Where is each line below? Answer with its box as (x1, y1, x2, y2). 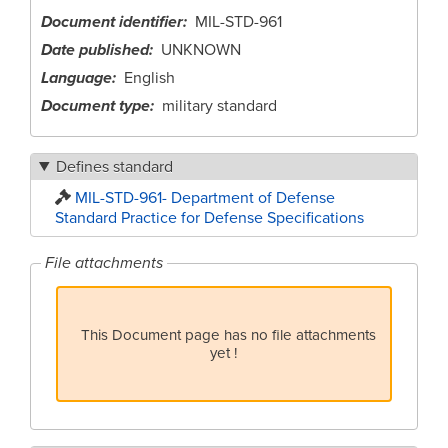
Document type (41, 95, 150, 116)
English (124, 67, 175, 88)
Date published (41, 39, 149, 60)
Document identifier (41, 11, 183, 32)
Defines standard (55, 156, 173, 177)
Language (41, 67, 112, 88)
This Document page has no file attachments (76, 326, 376, 345)
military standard (162, 95, 277, 116)
